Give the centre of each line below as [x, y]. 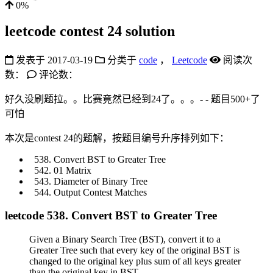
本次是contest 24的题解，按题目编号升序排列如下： [117, 138]
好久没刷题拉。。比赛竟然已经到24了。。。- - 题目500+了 [133, 99]
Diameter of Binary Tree [101, 181]
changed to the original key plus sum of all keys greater [135, 261]
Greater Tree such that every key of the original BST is [134, 250]
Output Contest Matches [100, 192]
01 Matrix [73, 170]
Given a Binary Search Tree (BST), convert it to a [125, 239]
